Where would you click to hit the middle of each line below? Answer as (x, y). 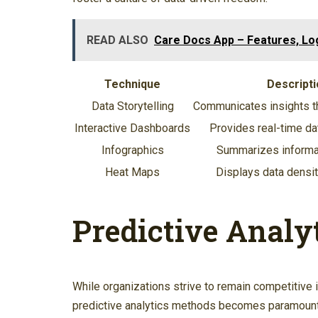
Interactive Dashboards (132, 128)
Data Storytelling (132, 106)
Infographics (132, 150)
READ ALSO (117, 40)
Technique (132, 84)
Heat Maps (132, 172)
